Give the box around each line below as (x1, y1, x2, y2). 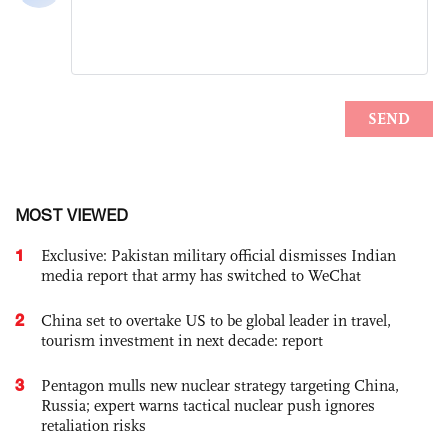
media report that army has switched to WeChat (41, 266, 361, 285)
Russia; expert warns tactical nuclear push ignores (41, 396, 375, 415)
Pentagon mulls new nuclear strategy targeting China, (41, 376, 399, 395)
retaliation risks (41, 416, 146, 435)
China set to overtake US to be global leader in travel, (41, 311, 391, 330)
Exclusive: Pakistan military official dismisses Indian (41, 246, 396, 265)
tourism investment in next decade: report (41, 331, 323, 350)
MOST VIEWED (15, 206, 128, 224)
